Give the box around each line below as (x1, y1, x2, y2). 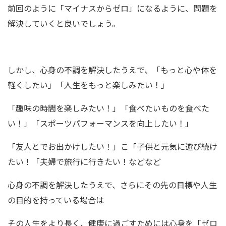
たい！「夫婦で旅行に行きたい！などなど (8, 155, 161, 167)
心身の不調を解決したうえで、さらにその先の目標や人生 (8, 179, 217, 191)
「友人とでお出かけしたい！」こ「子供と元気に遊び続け (8, 140, 217, 152)
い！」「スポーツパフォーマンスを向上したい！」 (8, 117, 193, 129)
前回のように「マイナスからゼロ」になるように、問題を (8, 2, 217, 14)
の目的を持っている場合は (8, 194, 104, 206)
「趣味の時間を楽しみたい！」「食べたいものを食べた (8, 102, 209, 114)
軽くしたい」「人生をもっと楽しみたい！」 (8, 79, 169, 91)
